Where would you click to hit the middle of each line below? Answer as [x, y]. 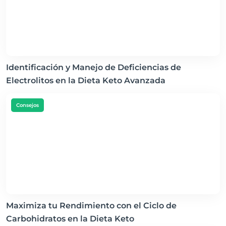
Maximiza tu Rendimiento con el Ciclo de [91, 206]
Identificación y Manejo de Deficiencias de [94, 67]
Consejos [27, 105]
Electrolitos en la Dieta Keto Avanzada [86, 80]
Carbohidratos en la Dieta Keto [70, 219]
